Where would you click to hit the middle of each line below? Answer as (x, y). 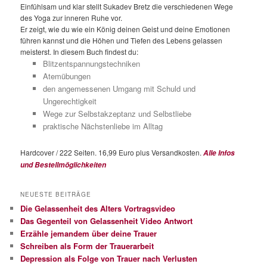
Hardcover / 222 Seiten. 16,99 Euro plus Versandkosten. (112, 153)
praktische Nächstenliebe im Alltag (103, 126)
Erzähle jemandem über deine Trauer (89, 233)
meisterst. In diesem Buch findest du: (80, 51)
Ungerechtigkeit (69, 101)
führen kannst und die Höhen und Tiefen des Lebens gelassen (122, 40)
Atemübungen (66, 76)
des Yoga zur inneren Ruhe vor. (72, 17)
